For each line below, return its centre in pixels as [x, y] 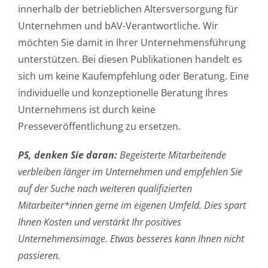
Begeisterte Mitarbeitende [171, 155]
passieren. [39, 255]
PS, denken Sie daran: [67, 155]
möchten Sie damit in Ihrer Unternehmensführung [132, 42]
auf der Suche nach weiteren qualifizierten [105, 188]
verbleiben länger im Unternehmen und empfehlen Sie [130, 171]
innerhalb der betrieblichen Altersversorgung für [128, 9]
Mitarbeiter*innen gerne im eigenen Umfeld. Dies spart [132, 205]
